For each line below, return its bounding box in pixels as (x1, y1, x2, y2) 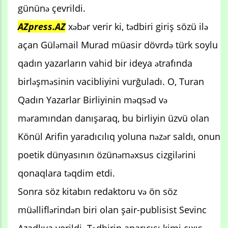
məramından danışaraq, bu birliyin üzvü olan (18, 112, 209, 125)
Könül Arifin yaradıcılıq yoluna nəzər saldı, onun (18, 130, 220, 143)
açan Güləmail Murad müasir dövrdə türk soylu (18, 39, 218, 51)
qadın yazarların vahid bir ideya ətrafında (18, 57, 192, 70)
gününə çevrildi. (18, 2, 85, 15)
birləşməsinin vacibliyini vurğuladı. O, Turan (18, 75, 204, 88)
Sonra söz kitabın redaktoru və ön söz (18, 185, 177, 198)
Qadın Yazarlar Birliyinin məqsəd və (18, 94, 167, 106)
